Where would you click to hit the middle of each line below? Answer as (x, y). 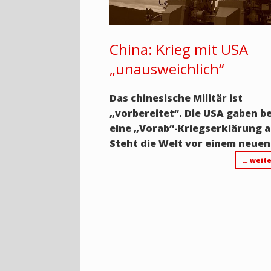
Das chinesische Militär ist (176, 98)
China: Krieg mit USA (179, 50)
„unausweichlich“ (167, 69)
